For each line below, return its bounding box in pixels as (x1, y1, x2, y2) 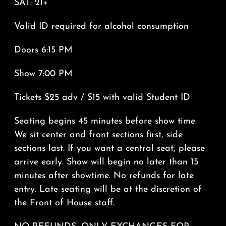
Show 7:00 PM (14, 69, 73, 79)
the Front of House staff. (14, 198, 115, 208)
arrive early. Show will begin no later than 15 (14, 157, 198, 167)
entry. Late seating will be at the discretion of (14, 185, 202, 195)
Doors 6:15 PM (14, 45, 73, 55)
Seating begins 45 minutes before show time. (14, 117, 197, 127)
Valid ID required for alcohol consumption (14, 22, 189, 32)
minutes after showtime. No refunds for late (14, 171, 194, 181)
